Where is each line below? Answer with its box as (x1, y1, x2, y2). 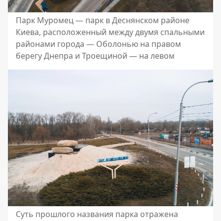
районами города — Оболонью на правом (16, 38, 181, 49)
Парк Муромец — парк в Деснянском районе (16, 14, 189, 26)
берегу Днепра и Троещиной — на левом (16, 50, 175, 61)
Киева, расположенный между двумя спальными (16, 26, 205, 37)
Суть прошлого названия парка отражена (16, 208, 178, 220)
